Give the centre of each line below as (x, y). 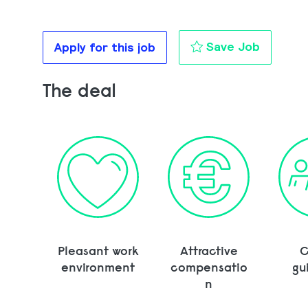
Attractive (209, 250)
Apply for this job (105, 47)
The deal (79, 90)
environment (98, 267)
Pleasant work (98, 250)
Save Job (233, 47)
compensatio (209, 267)
